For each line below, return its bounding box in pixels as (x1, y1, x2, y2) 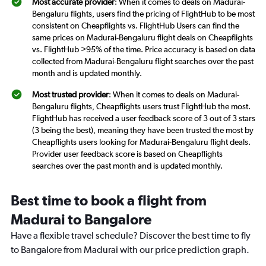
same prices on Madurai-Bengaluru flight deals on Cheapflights (32, 33, 253, 42)
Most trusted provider (32, 90, 109, 99)
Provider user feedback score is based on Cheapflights (32, 149, 223, 159)
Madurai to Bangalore (11, 211, 151, 227)
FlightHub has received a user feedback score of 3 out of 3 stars (32, 113, 255, 123)
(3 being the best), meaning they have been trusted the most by (32, 125, 254, 135)
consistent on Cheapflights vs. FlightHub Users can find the (32, 21, 239, 30)
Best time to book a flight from (11, 192, 207, 208)
